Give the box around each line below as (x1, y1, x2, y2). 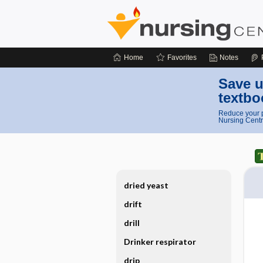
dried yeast (123, 180, 168, 190)
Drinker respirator (123, 237, 196, 247)
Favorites (167, 53, 197, 62)
